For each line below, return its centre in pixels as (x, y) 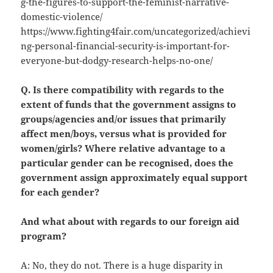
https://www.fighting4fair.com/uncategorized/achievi (136, 31)
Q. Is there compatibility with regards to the (123, 90)
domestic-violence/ (62, 17)
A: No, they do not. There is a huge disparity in (122, 265)
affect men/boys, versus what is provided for (124, 134)
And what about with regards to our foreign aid (130, 222)
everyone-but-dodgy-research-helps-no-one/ (117, 61)
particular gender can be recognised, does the (127, 163)
